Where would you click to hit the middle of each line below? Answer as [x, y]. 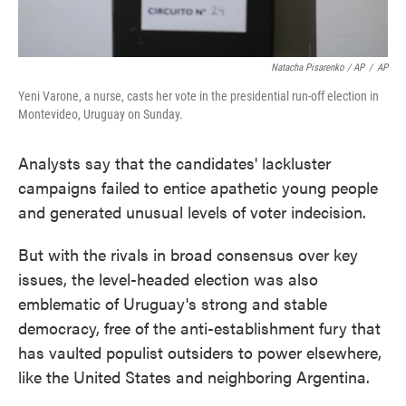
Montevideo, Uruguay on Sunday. [101, 114]
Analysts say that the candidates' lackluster [174, 163]
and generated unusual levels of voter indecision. [192, 212]
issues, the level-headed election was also [168, 279]
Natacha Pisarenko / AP [318, 68]
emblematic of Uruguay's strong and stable [173, 303]
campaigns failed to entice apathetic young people [198, 187]
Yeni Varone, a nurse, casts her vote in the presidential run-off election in [198, 96]
